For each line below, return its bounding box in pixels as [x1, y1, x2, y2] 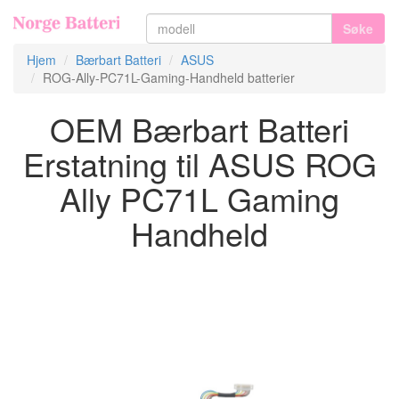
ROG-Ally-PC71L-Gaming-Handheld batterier [43, 69, 295, 86]
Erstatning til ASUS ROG [22, 141, 377, 186]
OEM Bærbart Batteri [50, 106, 349, 151]
